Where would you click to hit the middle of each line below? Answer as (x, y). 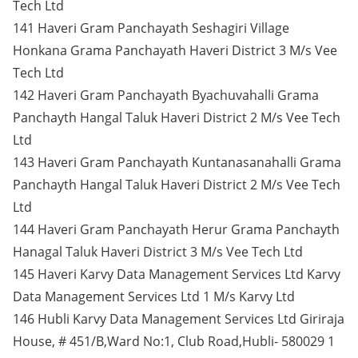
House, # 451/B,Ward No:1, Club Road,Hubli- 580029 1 (174, 341)
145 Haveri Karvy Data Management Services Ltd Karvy (177, 274)
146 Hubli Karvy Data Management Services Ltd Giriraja (179, 319)
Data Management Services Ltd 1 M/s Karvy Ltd (154, 296)
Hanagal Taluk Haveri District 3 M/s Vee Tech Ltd (158, 252)
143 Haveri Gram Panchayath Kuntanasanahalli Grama (177, 162)
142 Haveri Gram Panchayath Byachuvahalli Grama (166, 95)
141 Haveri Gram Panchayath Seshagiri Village (151, 28)
